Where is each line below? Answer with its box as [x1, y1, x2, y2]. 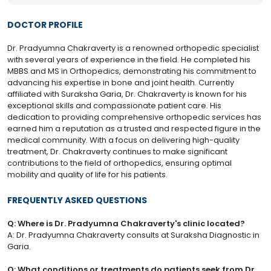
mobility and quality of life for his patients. [7, 169, 168, 181]
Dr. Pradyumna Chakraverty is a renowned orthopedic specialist [7, 42, 259, 54]
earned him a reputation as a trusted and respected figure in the [7, 123, 261, 135]
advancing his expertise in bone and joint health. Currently [7, 77, 234, 89]
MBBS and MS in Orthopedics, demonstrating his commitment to [7, 65, 256, 77]
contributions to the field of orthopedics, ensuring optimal [7, 157, 232, 169]
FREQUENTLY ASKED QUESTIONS [7, 194, 147, 207]
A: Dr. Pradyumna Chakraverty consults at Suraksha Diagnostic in [7, 229, 260, 241]
